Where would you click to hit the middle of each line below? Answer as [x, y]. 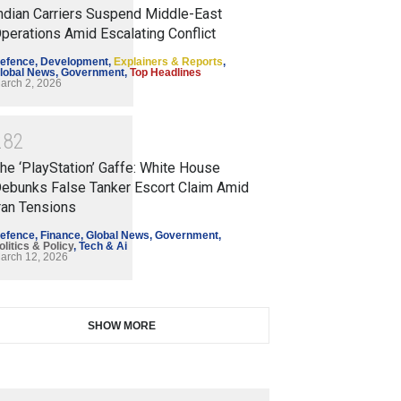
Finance [60, 236]
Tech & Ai [103, 247]
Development [74, 61]
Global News [118, 236]
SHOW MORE [122, 326]
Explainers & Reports [168, 61]
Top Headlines [166, 72]
